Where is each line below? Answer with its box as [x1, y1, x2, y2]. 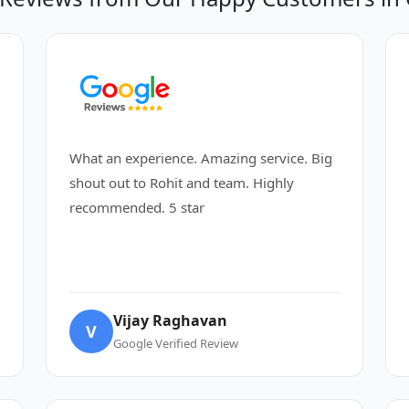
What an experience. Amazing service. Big [69, 149, 332, 167]
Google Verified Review [113, 335, 238, 351]
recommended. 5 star [69, 198, 204, 216]
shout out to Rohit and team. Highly [69, 173, 294, 192]
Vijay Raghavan [113, 310, 227, 330]
